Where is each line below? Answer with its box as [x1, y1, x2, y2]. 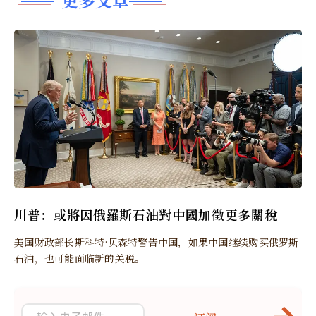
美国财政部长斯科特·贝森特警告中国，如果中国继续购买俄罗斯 [14, 234, 299, 249]
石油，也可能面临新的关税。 [14, 250, 145, 265]
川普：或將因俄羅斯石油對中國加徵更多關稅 [14, 205, 278, 224]
